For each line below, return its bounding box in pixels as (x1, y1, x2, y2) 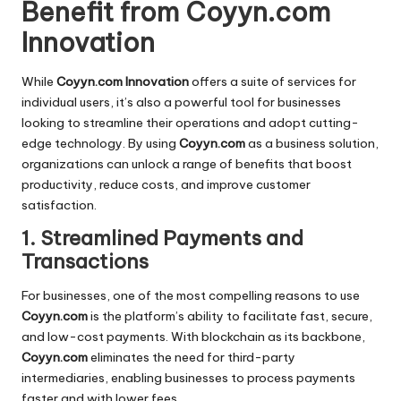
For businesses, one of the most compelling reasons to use (21, 287, 360, 303)
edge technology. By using (21, 134, 179, 151)
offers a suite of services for (189, 73, 356, 90)
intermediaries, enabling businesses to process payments (21, 370, 355, 386)
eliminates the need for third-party (88, 349, 295, 365)
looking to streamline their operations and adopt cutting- (21, 114, 359, 131)
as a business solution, (245, 134, 379, 151)
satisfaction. (21, 196, 97, 213)
